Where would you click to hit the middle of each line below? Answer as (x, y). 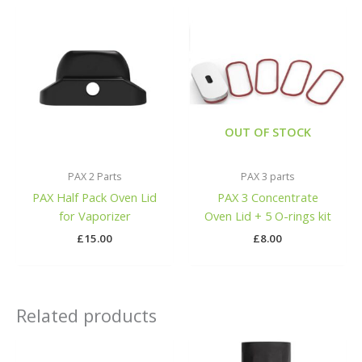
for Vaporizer (95, 216)
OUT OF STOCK (267, 131)
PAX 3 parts (267, 177)
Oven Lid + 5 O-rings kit (267, 216)
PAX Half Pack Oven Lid (95, 198)
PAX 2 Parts (95, 177)
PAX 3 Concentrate (267, 198)
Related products (86, 315)
